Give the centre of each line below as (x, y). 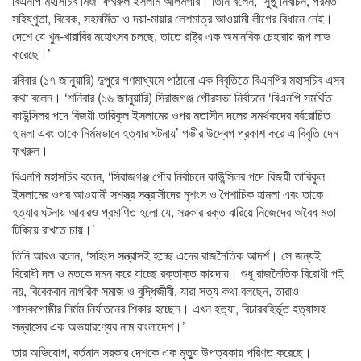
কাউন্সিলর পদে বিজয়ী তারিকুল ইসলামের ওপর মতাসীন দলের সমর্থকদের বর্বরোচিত (171, 114)
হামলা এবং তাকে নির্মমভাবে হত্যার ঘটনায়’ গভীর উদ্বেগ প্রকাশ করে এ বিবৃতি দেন (175, 132)
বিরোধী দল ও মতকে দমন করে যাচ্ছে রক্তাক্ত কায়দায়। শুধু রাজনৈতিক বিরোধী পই (178, 272)
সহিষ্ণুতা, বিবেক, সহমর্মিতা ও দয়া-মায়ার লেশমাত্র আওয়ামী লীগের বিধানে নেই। (172, 18)
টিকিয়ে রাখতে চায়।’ (54, 229)
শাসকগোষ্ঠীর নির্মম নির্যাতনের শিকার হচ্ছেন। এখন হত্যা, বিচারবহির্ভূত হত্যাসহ (169, 308)
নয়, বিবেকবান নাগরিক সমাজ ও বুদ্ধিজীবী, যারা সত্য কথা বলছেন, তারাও (156, 290)
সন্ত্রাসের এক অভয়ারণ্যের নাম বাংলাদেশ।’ (99, 326)
